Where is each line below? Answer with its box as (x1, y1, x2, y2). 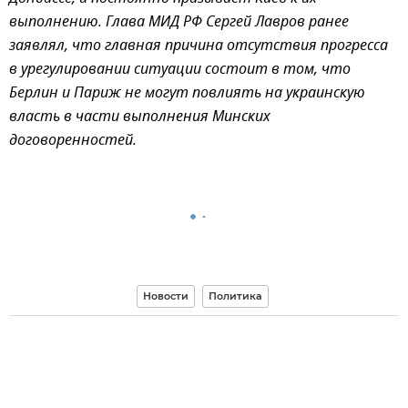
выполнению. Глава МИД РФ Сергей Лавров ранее (9, 11, 349, 36)
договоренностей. (9, 129, 137, 154)
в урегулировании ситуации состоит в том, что (9, 58, 351, 83)
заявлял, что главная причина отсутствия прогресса (9, 35, 388, 59)
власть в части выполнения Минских (9, 106, 270, 130)
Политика (209, 290, 262, 303)
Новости (143, 290, 189, 303)
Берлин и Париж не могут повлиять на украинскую (9, 82, 365, 107)
